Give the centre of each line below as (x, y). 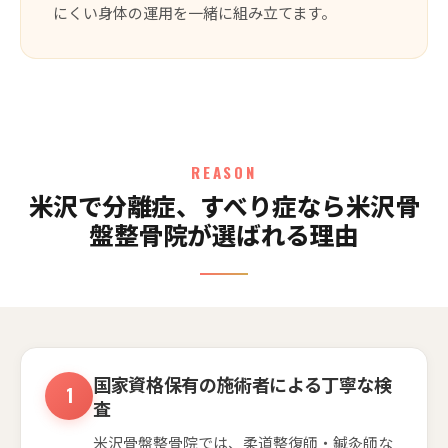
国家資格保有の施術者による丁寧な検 (242, 383)
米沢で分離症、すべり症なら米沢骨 (224, 204)
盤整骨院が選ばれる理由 (224, 233)
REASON (224, 171)
